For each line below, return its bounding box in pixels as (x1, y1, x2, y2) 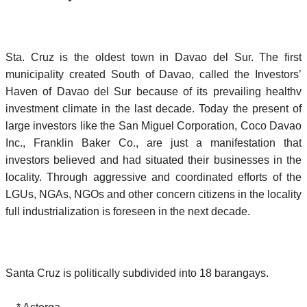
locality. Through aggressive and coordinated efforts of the (5, 171, 302, 183)
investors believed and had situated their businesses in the (5, 153, 302, 166)
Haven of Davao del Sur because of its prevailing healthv (5, 85, 302, 97)
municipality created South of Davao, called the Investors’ (5, 68, 302, 80)
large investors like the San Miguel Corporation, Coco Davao (5, 119, 302, 132)
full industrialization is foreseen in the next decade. (5, 205, 250, 217)
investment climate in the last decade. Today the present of (5, 102, 302, 114)
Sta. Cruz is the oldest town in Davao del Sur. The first (5, 51, 302, 63)
